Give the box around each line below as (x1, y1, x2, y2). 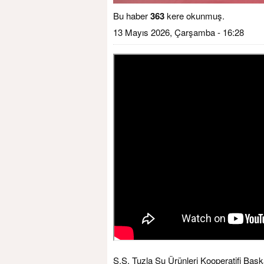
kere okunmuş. (164, 9, 225, 22)
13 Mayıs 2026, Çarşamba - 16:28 (113, 26, 244, 39)
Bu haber (113, 9, 150, 22)
